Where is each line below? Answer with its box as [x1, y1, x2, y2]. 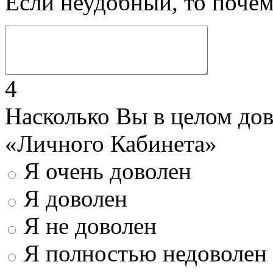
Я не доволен [24, 212, 157, 239]
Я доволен [24, 185, 127, 211]
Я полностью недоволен [24, 239, 267, 266]
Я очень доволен [24, 157, 191, 184]
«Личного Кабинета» [5, 130, 217, 157]
